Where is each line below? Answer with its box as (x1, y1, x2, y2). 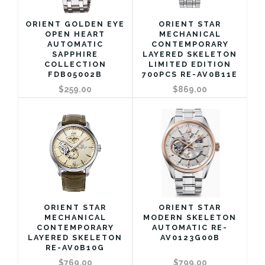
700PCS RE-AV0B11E (142, 69, 238, 79)
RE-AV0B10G (46, 243, 105, 252)
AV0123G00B (160, 232, 220, 242)
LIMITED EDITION (148, 59, 231, 69)
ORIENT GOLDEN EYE (25, 19, 125, 28)
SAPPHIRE (52, 49, 98, 59)
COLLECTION (44, 59, 106, 69)
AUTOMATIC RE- (152, 222, 228, 232)
